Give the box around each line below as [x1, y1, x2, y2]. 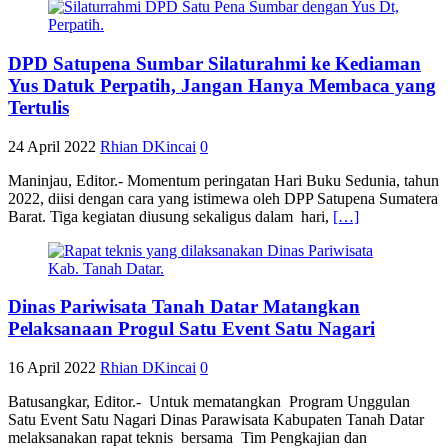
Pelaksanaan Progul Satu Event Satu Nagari [8, 318, 375, 340]
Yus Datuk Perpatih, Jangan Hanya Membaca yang [8, 74, 436, 96]
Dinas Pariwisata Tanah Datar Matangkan [8, 296, 360, 318]
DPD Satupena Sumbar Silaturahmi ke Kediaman [8, 52, 421, 74]
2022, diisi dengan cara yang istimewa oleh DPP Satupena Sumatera [8, 189, 438, 207]
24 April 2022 [8, 137, 96, 155]
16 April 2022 [8, 359, 96, 377]
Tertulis [8, 96, 69, 118]
